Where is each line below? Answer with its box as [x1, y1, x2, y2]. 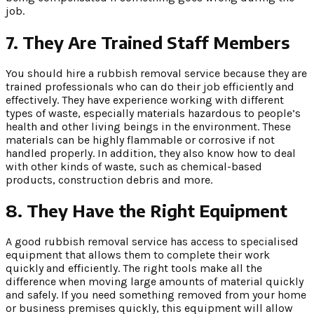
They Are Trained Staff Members [22, 31, 289, 53]
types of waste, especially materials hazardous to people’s [6, 106, 301, 120]
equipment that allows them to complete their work [6, 248, 270, 262]
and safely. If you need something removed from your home [6, 288, 306, 302]
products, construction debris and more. [6, 172, 212, 186]
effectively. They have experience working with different [6, 93, 284, 107]
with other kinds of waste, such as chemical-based [6, 159, 262, 173]
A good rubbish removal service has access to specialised [6, 235, 299, 249]
